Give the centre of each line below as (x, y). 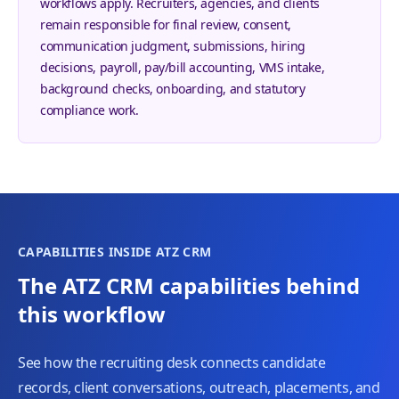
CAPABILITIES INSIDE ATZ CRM (115, 252)
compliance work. (90, 110)
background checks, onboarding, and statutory (173, 89)
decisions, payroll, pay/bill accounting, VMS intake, (183, 67)
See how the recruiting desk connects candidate (172, 362)
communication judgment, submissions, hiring (173, 46)
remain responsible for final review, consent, (166, 24)
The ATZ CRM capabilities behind (189, 285)
